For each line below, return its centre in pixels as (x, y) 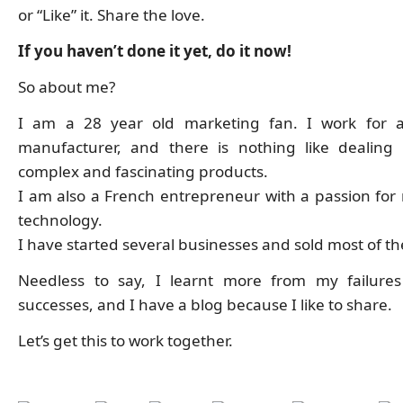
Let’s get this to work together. (125, 340)
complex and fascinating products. (143, 171)
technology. (60, 219)
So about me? (67, 86)
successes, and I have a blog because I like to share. (205, 304)
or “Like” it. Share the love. (112, 14)
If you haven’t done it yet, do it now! (155, 50)
